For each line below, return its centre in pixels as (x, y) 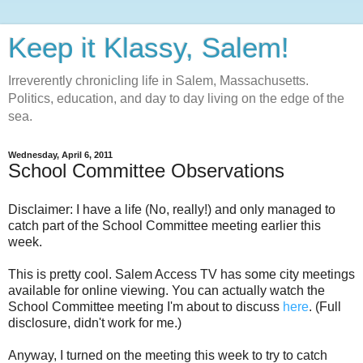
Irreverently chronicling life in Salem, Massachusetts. (158, 81)
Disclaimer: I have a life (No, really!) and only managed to (172, 209)
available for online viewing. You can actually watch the (167, 290)
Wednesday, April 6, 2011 (60, 155)
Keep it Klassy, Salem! (149, 48)
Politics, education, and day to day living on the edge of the (176, 98)
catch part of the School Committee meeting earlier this (164, 225)
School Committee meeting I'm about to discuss (145, 306)
